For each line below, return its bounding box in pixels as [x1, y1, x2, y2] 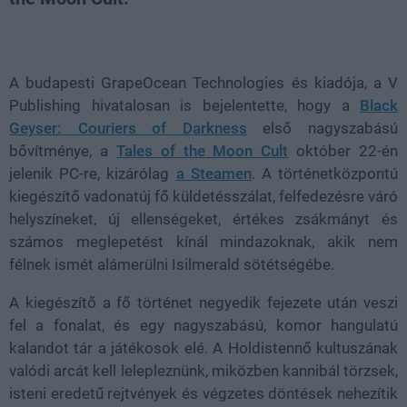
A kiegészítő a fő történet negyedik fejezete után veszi [9, 293, 398, 312]
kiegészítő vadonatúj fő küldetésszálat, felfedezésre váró [9, 187, 398, 205]
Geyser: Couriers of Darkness [9, 119, 247, 137]
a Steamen [175, 164, 252, 183]
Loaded [125, 26, 159, 37]
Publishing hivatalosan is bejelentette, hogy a [9, 96, 360, 114]
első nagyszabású [246, 119, 399, 137]
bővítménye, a [9, 142, 116, 160]
